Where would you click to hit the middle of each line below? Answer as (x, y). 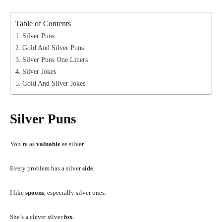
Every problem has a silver (46, 168)
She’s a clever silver (37, 217)
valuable (48, 144)
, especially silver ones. (75, 192)
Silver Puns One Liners (55, 59)
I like (18, 192)
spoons (35, 192)
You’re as (23, 144)
